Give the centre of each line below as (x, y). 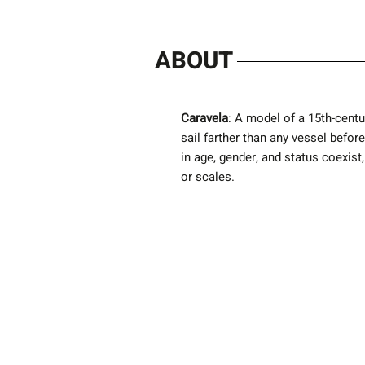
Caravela (204, 118)
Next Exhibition (102, 335)
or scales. (207, 176)
